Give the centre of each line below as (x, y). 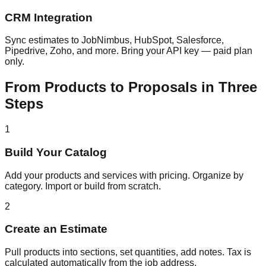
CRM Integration (49, 17)
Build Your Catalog (56, 152)
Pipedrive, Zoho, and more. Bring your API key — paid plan (129, 51)
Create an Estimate (56, 229)
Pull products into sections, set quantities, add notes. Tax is (128, 252)
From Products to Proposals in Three (131, 87)
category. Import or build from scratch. (83, 186)
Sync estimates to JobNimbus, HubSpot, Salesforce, (114, 40)
